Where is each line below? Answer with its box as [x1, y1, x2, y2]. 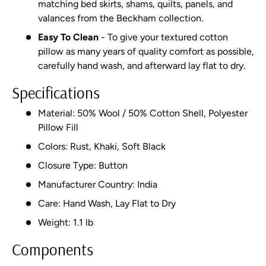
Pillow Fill [38, 122, 78, 134]
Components [12, 239, 93, 260]
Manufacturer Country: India [38, 179, 157, 191]
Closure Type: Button [38, 160, 128, 172]
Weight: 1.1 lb [38, 217, 93, 229]
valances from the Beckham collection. [38, 12, 203, 24]
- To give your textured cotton [99, 31, 228, 43]
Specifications [12, 83, 100, 103]
